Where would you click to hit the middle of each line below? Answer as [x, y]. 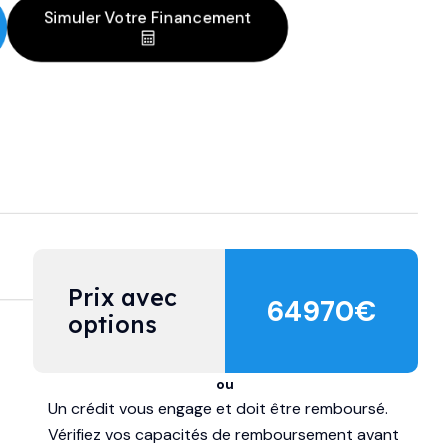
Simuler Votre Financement [147, 18]
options [112, 325]
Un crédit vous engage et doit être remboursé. [217, 409]
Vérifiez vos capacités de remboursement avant [223, 435]
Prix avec [125, 298]
